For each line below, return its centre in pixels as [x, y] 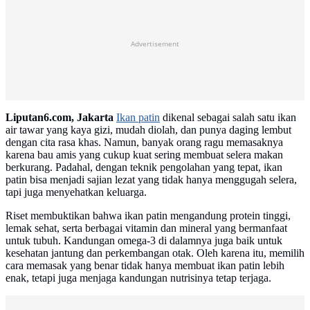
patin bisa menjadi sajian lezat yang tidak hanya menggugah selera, [151, 180]
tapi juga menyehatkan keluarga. [76, 192]
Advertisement [155, 43]
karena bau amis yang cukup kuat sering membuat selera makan [144, 155]
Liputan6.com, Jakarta [60, 118]
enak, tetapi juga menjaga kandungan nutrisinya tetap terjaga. [138, 278]
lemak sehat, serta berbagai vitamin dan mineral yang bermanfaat [146, 228]
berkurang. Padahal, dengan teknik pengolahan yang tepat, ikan [144, 167]
